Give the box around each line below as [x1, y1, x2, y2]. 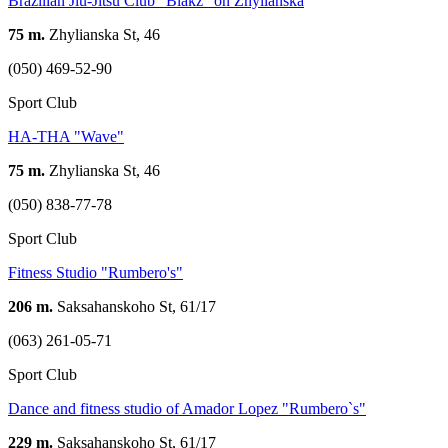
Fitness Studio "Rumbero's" [8, 264, 183, 282]
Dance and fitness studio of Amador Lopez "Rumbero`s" [8, 400, 366, 418]
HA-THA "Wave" [8, 128, 124, 146]
